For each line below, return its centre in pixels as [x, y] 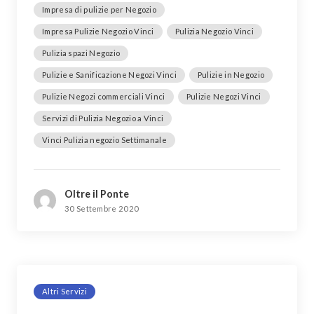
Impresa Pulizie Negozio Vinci [98, 31]
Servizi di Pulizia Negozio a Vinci [103, 118]
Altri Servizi [64, 291]
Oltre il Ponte [97, 193]
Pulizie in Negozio [231, 74]
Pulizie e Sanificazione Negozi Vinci [109, 74]
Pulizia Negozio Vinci [214, 31]
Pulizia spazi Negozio [81, 53]
